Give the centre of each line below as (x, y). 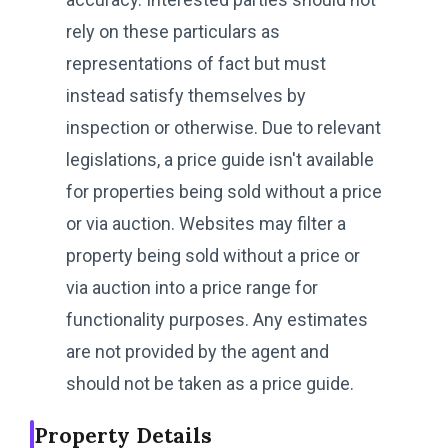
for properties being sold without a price (224, 191)
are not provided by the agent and (197, 351)
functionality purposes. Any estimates (217, 319)
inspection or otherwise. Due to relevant (223, 127)
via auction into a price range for (192, 287)
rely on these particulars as (173, 31)
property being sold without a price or (213, 255)
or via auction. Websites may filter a (206, 223)
